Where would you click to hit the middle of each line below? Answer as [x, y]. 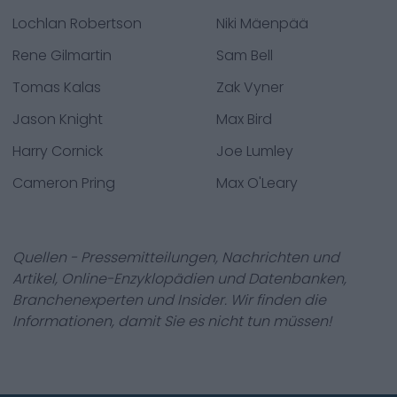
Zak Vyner [250, 87]
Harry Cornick [58, 151]
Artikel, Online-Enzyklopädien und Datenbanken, [179, 279]
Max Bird [244, 119]
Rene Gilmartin [62, 55]
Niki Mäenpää [262, 23]
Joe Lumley [255, 151]
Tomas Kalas [57, 87]
